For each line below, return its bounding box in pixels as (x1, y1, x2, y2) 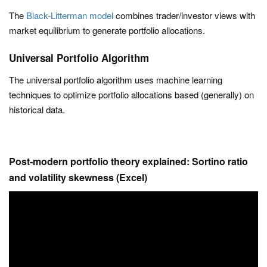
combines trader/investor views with (113, 9, 255, 21)
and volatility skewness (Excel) (9, 170, 147, 184)
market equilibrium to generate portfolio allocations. (9, 24, 205, 36)
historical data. (9, 103, 65, 116)
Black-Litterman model (26, 9, 113, 21)
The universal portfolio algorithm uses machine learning (9, 73, 222, 86)
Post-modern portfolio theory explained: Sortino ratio (9, 154, 248, 168)
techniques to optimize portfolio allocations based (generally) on (9, 88, 254, 101)
